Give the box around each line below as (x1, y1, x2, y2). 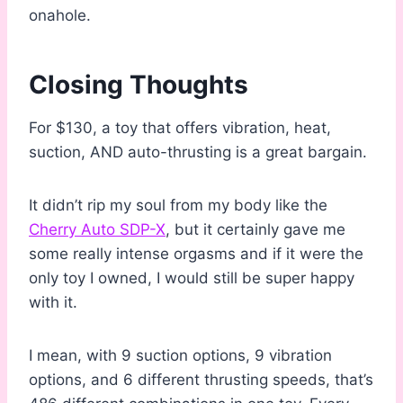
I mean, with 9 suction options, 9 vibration (29, 346, 332, 365)
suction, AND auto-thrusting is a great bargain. (29, 143, 367, 162)
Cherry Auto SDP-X (29, 220, 166, 239)
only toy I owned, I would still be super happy (29, 269, 354, 288)
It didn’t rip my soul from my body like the (29, 196, 327, 215)
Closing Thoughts (29, 69, 248, 101)
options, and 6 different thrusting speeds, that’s (29, 371, 373, 390)
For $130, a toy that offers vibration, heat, (29, 119, 331, 138)
